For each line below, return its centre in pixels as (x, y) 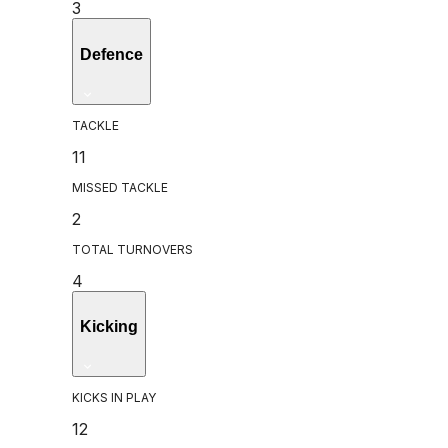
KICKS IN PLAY (114, 398)
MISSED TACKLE (120, 187)
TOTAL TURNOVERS (132, 249)
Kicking (109, 327)
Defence (111, 54)
